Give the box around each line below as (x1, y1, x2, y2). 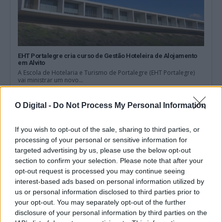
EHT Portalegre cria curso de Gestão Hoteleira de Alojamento (18, 52, 197, 59)
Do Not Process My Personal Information (53, 101, 206, 110)
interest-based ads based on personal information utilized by (15, 177, 204, 185)
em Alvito (18, 58, 45, 66)
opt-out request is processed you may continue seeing (15, 167, 185, 175)
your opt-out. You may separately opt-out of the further (15, 198, 186, 206)
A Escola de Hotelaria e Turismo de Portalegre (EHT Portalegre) (18, 68, 195, 77)
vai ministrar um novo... (18, 75, 84, 84)
